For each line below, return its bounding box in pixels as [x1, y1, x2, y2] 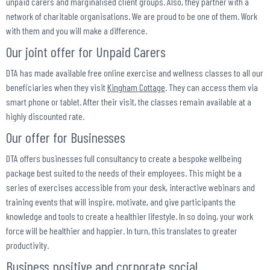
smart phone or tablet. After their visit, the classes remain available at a [6, 96, 251, 108]
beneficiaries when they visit [6, 81, 107, 93]
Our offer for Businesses [6, 128, 125, 146]
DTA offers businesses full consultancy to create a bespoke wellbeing [6, 152, 242, 165]
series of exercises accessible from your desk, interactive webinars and [6, 181, 255, 193]
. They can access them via [165, 81, 258, 93]
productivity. [6, 239, 49, 251]
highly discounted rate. [6, 110, 84, 122]
